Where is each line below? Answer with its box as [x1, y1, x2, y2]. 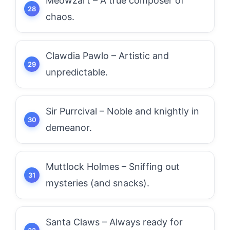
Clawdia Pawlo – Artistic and [46, 50, 169, 61]
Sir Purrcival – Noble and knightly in [46, 106, 199, 117]
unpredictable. [46, 67, 108, 78]
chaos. [46, 11, 74, 22]
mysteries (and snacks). [46, 178, 149, 188]
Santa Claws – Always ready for [46, 217, 183, 227]
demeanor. [46, 122, 92, 133]
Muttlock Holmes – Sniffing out [46, 161, 180, 172]
